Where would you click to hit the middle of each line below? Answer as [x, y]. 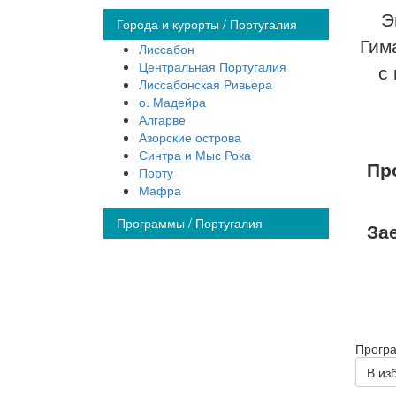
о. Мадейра [172, 102]
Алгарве [162, 120]
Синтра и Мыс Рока [195, 155]
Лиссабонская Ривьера [206, 84]
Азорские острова [190, 137]
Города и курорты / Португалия [207, 24]
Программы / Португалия [190, 223]
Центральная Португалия [213, 67]
